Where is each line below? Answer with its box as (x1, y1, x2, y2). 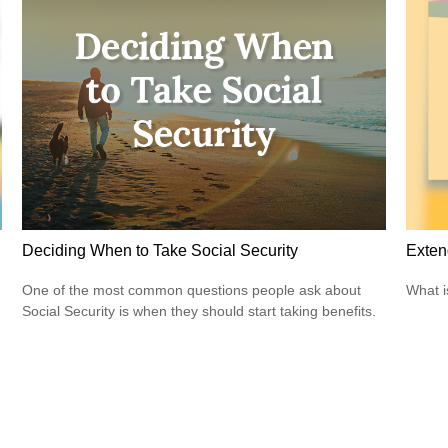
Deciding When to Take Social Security (22, 241, 299, 259)
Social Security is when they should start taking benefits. (22, 303, 377, 320)
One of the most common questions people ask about (22, 282, 362, 299)
